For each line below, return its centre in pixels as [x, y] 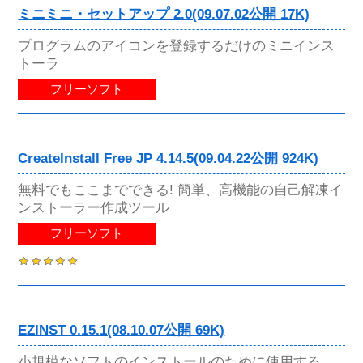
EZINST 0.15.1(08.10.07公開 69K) [122, 331]
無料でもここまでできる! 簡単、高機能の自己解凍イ [181, 189]
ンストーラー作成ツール [94, 207]
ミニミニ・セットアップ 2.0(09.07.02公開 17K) [164, 14]
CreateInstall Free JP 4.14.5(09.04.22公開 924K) [169, 158]
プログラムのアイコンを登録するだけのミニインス [177, 45]
